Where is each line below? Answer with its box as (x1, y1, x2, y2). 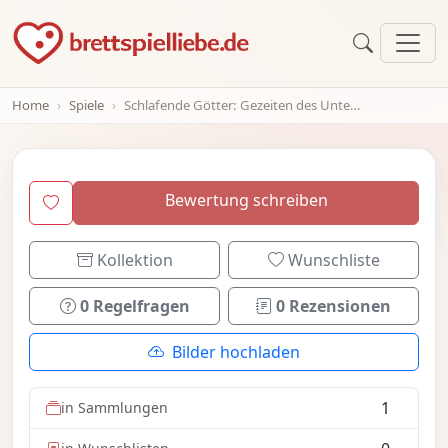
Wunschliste (287, 248, 380, 271)
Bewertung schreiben (164, 188, 328, 211)
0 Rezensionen (276, 294, 391, 317)
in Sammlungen (61, 398, 168, 418)
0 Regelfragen (79, 294, 190, 317)
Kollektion (96, 248, 173, 271)
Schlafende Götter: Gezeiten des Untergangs (124, 95, 350, 114)
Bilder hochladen (168, 340, 300, 363)
